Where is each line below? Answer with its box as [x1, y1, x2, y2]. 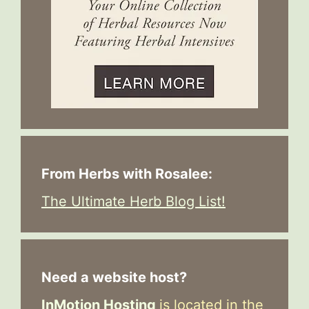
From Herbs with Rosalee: [41, 165, 212, 182]
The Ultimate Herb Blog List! [41, 192, 226, 210]
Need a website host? [41, 268, 187, 286]
